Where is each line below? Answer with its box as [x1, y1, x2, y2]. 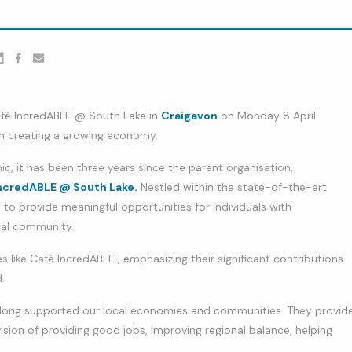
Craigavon [161, 108, 218, 123]
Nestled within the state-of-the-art [137, 179, 327, 194]
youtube [31, 67, 74, 82]
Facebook [10, 67, 61, 82]
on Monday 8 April [218, 108, 316, 123]
